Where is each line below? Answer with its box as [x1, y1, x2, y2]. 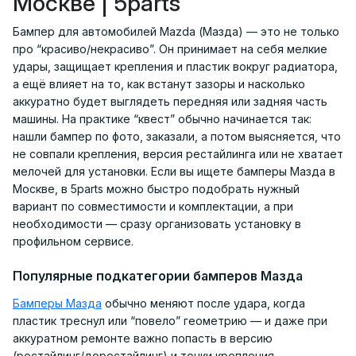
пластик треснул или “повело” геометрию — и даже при [13, 313, 327, 327]
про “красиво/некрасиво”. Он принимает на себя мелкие [13, 41, 327, 56]
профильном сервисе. [13, 234, 133, 248]
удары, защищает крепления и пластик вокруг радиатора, [13, 59, 338, 73]
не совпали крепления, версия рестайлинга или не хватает [13, 146, 343, 161]
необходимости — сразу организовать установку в [13, 216, 301, 230]
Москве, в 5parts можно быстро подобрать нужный [13, 181, 300, 195]
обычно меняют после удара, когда [102, 296, 305, 310]
